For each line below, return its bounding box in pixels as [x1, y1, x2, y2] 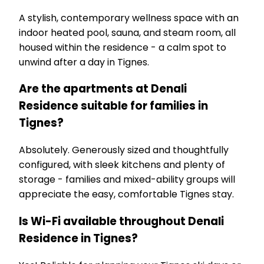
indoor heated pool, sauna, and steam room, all [19, 25, 236, 39]
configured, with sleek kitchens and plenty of [19, 158, 225, 172]
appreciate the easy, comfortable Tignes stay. [19, 187, 234, 202]
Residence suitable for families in [19, 98, 208, 114]
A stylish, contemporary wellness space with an [19, 11, 239, 25]
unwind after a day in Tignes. [19, 55, 149, 69]
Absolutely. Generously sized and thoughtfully [19, 143, 229, 157]
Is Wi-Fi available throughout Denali [19, 213, 224, 229]
